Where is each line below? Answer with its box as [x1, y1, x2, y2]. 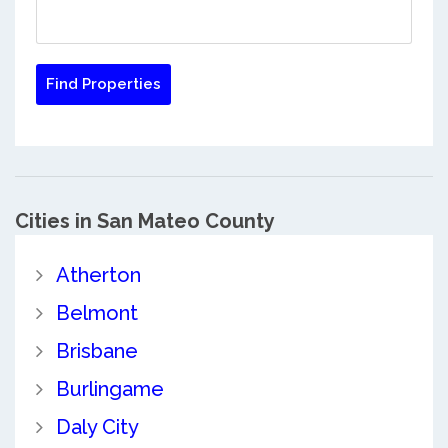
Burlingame [55, 376, 164, 401]
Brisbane [55, 338, 138, 363]
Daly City [55, 414, 139, 439]
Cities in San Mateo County [15, 208, 275, 233]
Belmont [55, 300, 138, 325]
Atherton [55, 262, 141, 287]
